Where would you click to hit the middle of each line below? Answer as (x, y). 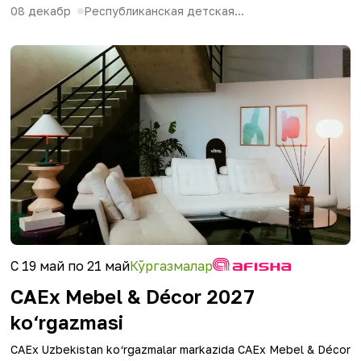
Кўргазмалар (171, 266)
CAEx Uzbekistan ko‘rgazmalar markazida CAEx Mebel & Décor (180, 349)
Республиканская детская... (164, 11)
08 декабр (41, 11)
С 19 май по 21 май (70, 266)
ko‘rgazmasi (67, 322)
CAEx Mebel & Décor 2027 (133, 296)
